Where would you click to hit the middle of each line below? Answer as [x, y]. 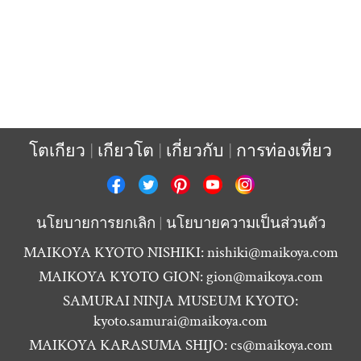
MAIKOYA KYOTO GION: [120, 276]
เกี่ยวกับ [195, 151]
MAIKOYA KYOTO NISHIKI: [113, 252]
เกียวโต [126, 151]
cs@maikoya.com [281, 345]
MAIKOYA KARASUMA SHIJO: [128, 345]
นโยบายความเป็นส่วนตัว [245, 223]
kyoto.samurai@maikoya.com [180, 321]
